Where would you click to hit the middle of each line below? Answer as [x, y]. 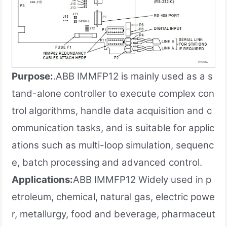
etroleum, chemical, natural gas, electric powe [113, 197]
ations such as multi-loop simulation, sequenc [113, 145]
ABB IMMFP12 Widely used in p [142, 179]
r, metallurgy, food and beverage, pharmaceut [113, 214]
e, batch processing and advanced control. [107, 162]
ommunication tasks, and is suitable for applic [113, 128]
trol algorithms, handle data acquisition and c [112, 110]
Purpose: [32, 76]
